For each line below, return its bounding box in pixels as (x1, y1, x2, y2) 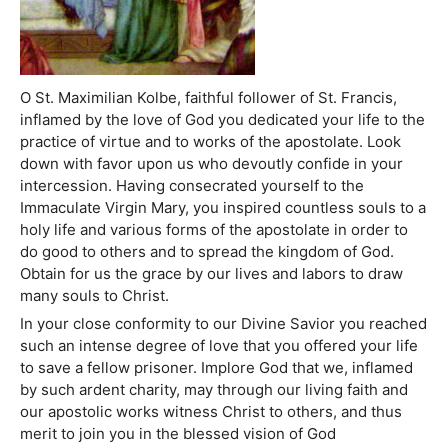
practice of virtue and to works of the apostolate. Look (20, 132, 401, 152)
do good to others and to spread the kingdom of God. (20, 242, 394, 262)
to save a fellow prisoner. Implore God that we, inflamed (20, 358, 413, 378)
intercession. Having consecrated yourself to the (20, 176, 364, 196)
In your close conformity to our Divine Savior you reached (20, 314, 427, 334)
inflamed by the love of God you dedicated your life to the (20, 110, 425, 130)
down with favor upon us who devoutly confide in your (20, 154, 403, 174)
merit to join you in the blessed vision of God (20, 424, 336, 444)
